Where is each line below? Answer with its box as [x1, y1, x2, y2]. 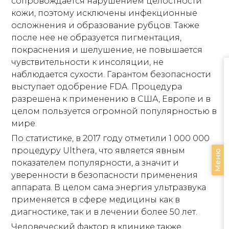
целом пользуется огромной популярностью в [11, 106, 217, 116]
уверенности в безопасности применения [11, 170, 198, 180]
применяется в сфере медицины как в [11, 194, 180, 204]
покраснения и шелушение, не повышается [11, 44, 203, 55]
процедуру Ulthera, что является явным [11, 145, 186, 155]
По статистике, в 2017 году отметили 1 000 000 [11, 133, 210, 143]
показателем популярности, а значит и [11, 157, 179, 168]
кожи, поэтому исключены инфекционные [11, 8, 198, 18]
